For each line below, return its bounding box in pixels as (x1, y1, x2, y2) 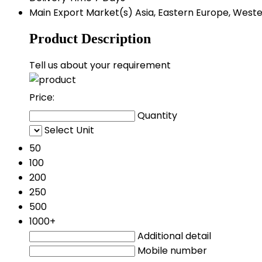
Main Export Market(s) (29, 5, 133, 19)
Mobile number (137, 243, 207, 257)
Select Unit (44, 123, 94, 137)
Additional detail (137, 229, 211, 243)
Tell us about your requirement (29, 58, 171, 72)
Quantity (137, 108, 177, 122)
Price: (29, 90, 54, 104)
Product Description (29, 30, 151, 46)
